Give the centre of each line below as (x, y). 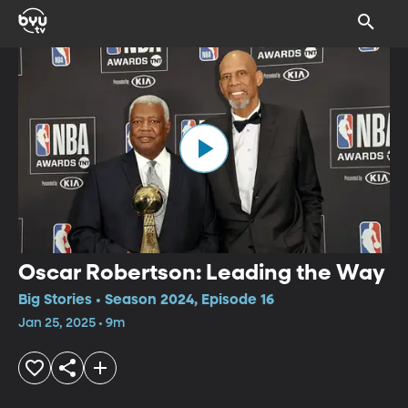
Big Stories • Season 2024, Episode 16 (146, 300)
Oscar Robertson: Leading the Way (202, 273)
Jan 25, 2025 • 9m (71, 323)
